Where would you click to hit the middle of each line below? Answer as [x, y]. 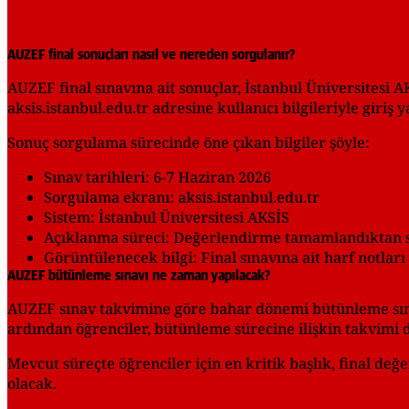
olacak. [32, 383]
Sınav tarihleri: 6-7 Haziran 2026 [157, 177]
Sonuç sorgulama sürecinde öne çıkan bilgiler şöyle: [189, 142]
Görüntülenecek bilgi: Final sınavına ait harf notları [225, 257]
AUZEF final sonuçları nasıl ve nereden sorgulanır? [151, 54]
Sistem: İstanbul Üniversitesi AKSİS [167, 217]
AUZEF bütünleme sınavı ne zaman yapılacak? [139, 275]
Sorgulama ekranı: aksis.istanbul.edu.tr [182, 197]
